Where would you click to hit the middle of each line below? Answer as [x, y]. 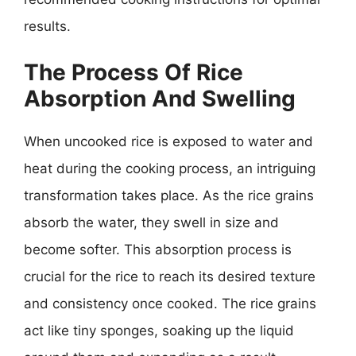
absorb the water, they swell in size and [151, 222]
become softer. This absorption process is [158, 250]
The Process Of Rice [133, 72]
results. [47, 26]
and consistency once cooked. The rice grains [170, 304]
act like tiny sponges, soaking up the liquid [159, 331]
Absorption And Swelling [160, 99]
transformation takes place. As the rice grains [169, 195]
